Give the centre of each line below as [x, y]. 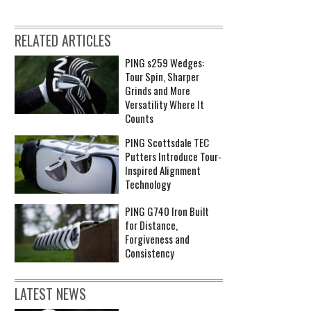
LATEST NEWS [50, 294]
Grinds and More [158, 90]
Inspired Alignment [163, 170]
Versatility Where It [165, 104]
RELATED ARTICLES [63, 40]
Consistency [150, 253]
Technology [148, 184]
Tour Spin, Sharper [162, 76]
